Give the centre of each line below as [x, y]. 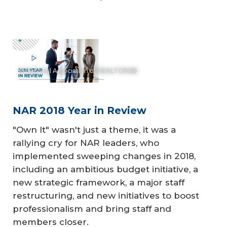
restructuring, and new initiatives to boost [106, 195]
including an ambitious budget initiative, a [105, 169]
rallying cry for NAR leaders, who [86, 143]
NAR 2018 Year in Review [80, 110]
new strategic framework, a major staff [99, 182]
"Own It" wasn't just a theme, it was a [94, 129]
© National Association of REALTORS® [78, 71]
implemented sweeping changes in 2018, [104, 156]
